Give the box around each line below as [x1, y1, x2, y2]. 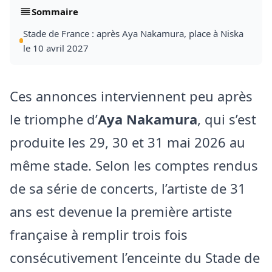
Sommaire [32, 5, 78, 18]
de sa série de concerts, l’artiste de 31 [10, 179, 246, 198]
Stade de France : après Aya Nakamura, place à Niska [23, 27, 244, 40]
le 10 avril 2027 [23, 42, 89, 55]
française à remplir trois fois [10, 225, 188, 244]
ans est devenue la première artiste [10, 202, 232, 221]
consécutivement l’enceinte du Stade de [10, 248, 260, 267]
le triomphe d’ [10, 110, 98, 129]
